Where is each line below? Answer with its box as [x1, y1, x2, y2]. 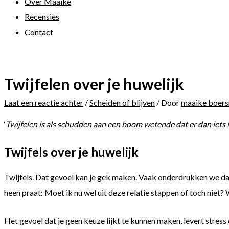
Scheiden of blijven [89, 97, 155, 107]
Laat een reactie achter [4, 97, 83, 107]
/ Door [155, 97, 181, 107]
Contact [25, 27, 53, 37]
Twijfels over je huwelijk [4, 144, 139, 159]
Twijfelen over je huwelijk [4, 74, 184, 93]
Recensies [25, 11, 59, 21]
